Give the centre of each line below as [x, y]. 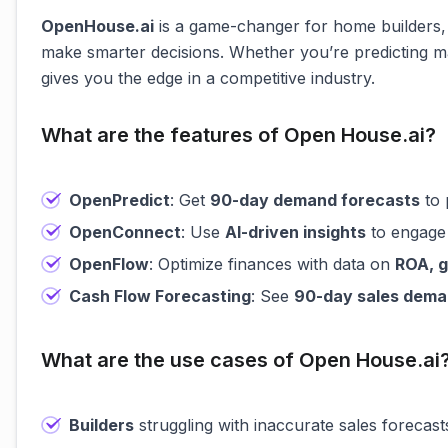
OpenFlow [109, 264]
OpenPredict [119, 200]
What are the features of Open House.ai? [238, 135]
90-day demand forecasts [315, 200]
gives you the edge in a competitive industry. [208, 78]
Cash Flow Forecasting [160, 296]
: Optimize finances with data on [272, 264]
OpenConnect [125, 232]
